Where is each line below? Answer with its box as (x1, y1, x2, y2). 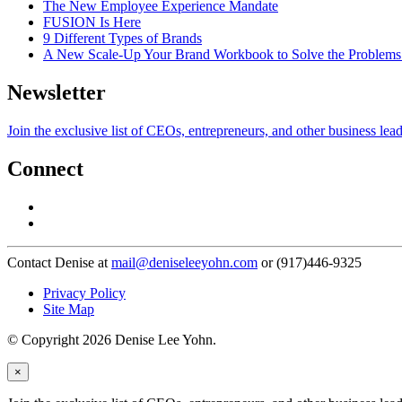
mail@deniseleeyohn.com (111, 254, 258, 270)
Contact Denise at (7, 254, 111, 270)
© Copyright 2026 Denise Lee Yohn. (7, 331, 216, 347)
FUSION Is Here (43, 14, 141, 31)
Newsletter (7, 81, 106, 105)
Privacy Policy (43, 284, 126, 301)
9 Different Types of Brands (43, 31, 202, 47)
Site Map (43, 301, 94, 317)
